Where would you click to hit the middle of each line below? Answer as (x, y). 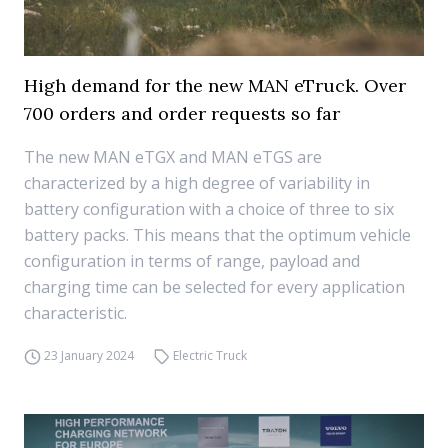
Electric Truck (210, 355)
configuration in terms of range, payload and (192, 261)
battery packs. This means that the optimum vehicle (217, 235)
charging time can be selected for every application (214, 287)
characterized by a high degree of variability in (197, 183)
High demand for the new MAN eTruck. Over (215, 85)
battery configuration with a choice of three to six (209, 209)
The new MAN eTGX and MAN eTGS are (173, 157)
